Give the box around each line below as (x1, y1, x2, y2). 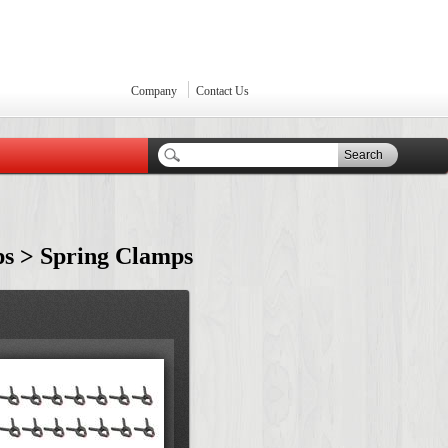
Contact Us (196, 84, 249, 98)
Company (131, 84, 177, 98)
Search (344, 148, 383, 162)
